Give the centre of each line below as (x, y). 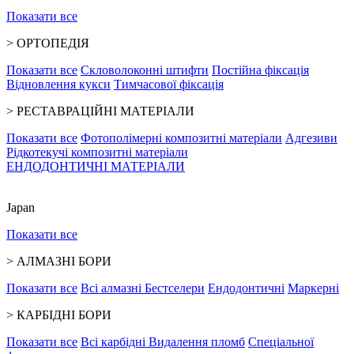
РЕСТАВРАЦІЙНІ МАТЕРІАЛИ (105, 111)
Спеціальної (281, 342)
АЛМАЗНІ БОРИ (64, 262)
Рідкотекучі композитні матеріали (97, 153)
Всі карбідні (115, 342)
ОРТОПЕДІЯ (53, 43)
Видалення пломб (197, 342)
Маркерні (313, 288)
